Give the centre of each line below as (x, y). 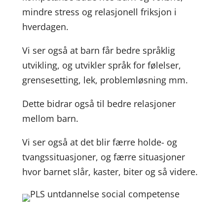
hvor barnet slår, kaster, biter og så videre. (110, 172)
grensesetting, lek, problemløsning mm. (105, 80)
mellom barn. (50, 118)
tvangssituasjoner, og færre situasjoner (103, 157)
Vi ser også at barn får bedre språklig (98, 50)
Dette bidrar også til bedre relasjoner (99, 104)
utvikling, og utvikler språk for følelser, (101, 65)
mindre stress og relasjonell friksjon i (99, 12)
